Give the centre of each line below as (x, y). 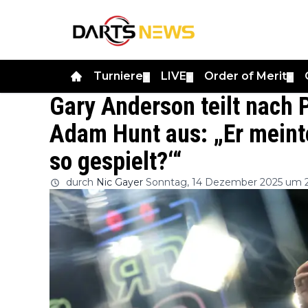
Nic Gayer (120, 182)
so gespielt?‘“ (115, 161)
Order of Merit (245, 76)
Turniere (118, 76)
